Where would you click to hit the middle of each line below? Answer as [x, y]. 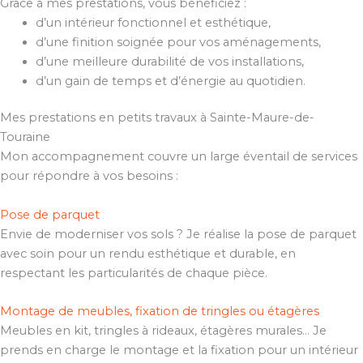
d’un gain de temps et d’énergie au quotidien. [170, 81]
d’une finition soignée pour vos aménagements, [178, 42]
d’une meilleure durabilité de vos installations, [169, 61]
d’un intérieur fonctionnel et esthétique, [153, 22]
